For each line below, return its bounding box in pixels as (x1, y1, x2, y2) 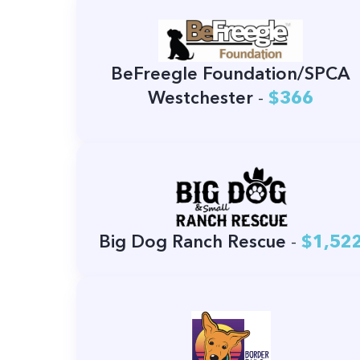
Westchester (148, 86, 254, 108)
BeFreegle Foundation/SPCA (111, 62, 351, 84)
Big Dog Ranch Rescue (98, 231, 286, 253)
